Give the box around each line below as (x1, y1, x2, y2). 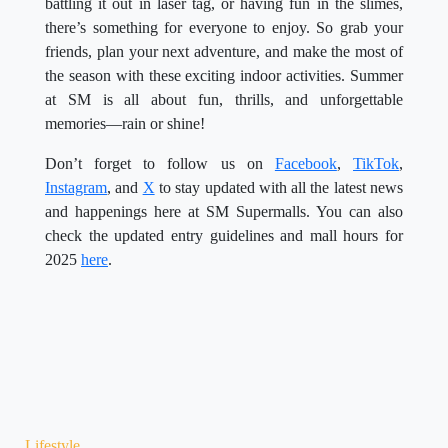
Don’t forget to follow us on (45, 155, 275, 173)
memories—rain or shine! (45, 115, 205, 133)
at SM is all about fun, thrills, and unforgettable (45, 91, 403, 109)
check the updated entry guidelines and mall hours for (45, 227, 403, 245)
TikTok (353, 155, 400, 173)
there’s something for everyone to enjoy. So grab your (45, 19, 403, 37)
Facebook (274, 155, 337, 173)
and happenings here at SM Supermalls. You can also (45, 203, 403, 221)
